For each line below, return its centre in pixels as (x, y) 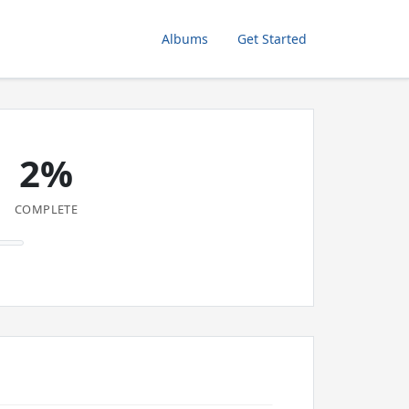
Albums (185, 39)
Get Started (272, 39)
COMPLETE (47, 209)
